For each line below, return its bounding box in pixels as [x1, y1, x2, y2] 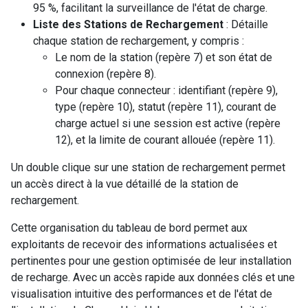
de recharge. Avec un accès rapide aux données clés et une [11, 270, 295, 284]
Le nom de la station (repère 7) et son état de [55, 50, 272, 64]
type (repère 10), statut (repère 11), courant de [55, 100, 276, 113]
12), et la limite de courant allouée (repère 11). [55, 133, 275, 146]
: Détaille [223, 17, 268, 31]
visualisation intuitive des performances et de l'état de [11, 287, 272, 300]
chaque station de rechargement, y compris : [33, 34, 244, 47]
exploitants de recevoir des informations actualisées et [11, 237, 277, 251]
